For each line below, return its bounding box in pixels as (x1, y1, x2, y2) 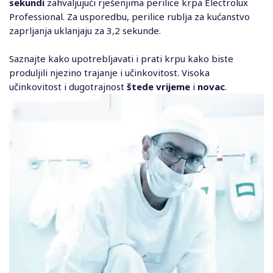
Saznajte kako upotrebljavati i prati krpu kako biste (9, 52, 233, 65)
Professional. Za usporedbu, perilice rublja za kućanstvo (9, 10, 250, 23)
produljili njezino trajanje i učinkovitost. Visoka (9, 66, 210, 79)
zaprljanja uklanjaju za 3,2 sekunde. (9, 24, 161, 37)
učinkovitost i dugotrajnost (9, 80, 127, 93)
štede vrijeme (127, 80, 190, 93)
